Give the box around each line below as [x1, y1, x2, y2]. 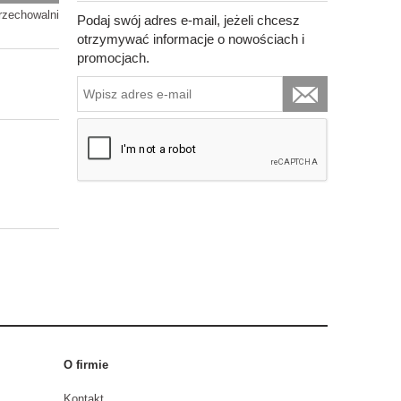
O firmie [64, 357, 108, 371]
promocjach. [77, 49, 149, 65]
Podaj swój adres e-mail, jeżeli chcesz [77, 12, 300, 28]
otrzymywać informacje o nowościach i [77, 30, 304, 47]
